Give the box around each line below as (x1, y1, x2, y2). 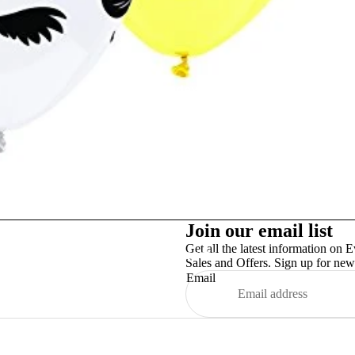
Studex (157, 82, 198, 97)
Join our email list (185, 220, 333, 242)
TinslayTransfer (132, 246, 223, 262)
